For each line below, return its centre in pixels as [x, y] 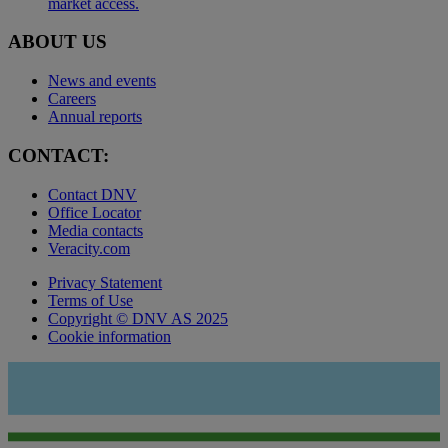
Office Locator [94, 212]
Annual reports [95, 117]
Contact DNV [92, 194]
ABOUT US [57, 42]
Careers [72, 99]
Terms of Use [90, 300]
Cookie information [109, 336]
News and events [102, 81]
